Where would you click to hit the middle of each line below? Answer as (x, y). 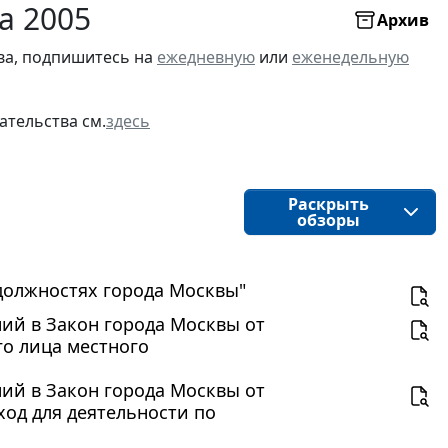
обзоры (328, 219)
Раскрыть (328, 203)
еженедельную (350, 56)
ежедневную (206, 56)
